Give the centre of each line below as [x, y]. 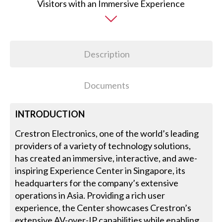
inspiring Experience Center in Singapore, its [100, 171]
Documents [107, 85]
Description [107, 54]
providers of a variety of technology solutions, [103, 146]
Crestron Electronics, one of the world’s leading [107, 134]
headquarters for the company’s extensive [97, 183]
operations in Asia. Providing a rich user [90, 195]
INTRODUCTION [50, 114]
